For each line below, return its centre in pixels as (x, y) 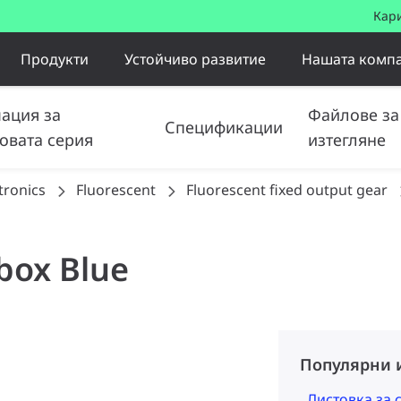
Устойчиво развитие (196, 59)
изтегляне (347, 140)
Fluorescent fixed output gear (287, 190)
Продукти (55, 59)
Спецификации (224, 127)
